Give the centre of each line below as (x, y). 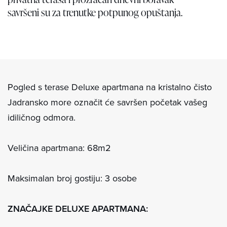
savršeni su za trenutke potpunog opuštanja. (95, 12)
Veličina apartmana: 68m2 (61, 148)
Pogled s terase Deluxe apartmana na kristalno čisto (110, 87)
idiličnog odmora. (43, 117)
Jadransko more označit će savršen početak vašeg (107, 102)
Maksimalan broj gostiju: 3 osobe (72, 178)
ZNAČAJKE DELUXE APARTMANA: (78, 209)
